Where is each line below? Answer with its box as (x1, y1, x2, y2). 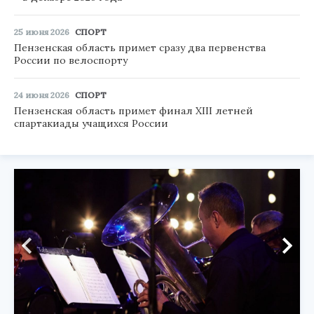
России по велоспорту (14, 54, 128, 67)
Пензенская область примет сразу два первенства (14, 41, 266, 55)
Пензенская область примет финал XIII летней (14, 104, 253, 118)
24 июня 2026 (14, 90, 69, 101)
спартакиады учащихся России (14, 117, 168, 130)
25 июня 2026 (14, 27, 69, 38)
